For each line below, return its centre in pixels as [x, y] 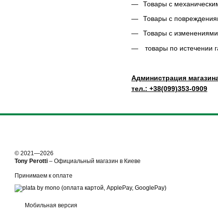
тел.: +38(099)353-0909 [169, 88]
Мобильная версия [50, 205]
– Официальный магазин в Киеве [94, 161]
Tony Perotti [31, 161]
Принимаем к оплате [44, 176]
